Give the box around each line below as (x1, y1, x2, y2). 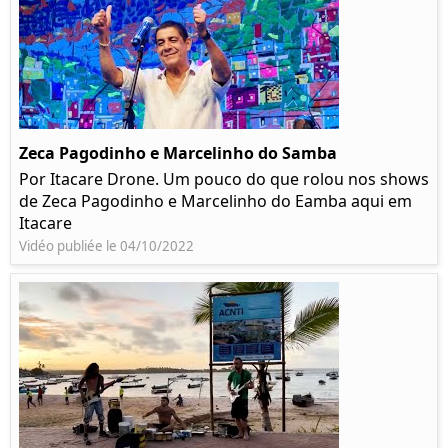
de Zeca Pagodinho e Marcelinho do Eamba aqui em (19, 190, 412, 213)
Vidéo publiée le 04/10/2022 (19, 237, 194, 256)
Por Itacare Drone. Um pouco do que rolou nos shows (19, 168, 429, 191)
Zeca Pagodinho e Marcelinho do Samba (19, 142, 337, 165)
